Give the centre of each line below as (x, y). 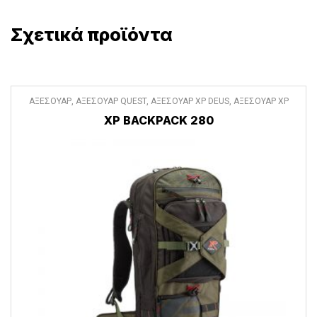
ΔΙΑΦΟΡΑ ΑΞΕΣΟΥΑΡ (174, 109)
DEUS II (116, 109)
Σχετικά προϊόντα (92, 35)
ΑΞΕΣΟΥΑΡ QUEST (111, 101)
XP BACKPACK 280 (158, 120)
